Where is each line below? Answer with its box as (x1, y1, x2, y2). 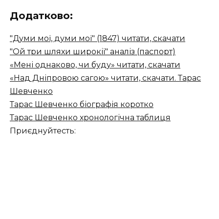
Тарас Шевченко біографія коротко (10, 100, 153, 109)
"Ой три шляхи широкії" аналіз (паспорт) (10, 47, 175, 57)
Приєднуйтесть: (10, 126, 76, 136)
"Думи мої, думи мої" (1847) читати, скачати (10, 34, 185, 44)
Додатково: (10, 10, 73, 22)
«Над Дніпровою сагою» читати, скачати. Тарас (10, 73, 201, 83)
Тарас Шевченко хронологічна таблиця (10, 113, 171, 123)
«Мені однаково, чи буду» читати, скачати (10, 60, 180, 70)
